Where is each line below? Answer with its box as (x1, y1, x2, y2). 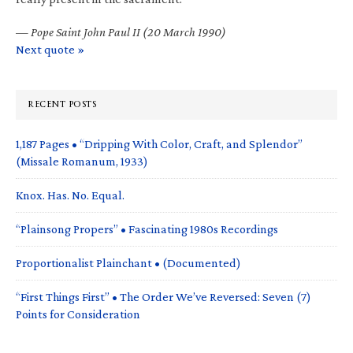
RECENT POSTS (28, 93, 96, 115)
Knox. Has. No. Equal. (16, 188, 124, 202)
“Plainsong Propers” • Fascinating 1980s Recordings (16, 221, 278, 236)
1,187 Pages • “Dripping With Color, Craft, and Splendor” (16, 136, 303, 150)
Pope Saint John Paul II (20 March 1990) (31, 24, 226, 39)
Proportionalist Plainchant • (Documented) (16, 255, 241, 269)
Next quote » (16, 42, 84, 56)
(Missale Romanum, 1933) (16, 154, 148, 168)
